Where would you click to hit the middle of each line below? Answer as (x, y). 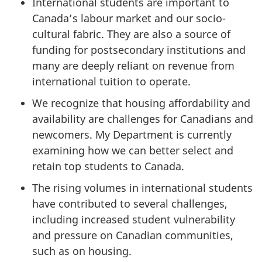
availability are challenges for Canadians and (143, 119)
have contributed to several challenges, (130, 204)
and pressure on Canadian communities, (133, 235)
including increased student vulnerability (134, 219)
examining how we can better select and (133, 150)
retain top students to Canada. (108, 166)
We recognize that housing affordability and (141, 103)
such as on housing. (82, 251)
